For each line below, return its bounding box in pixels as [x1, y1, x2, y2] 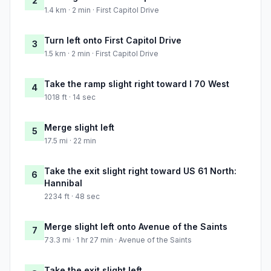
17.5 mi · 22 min [44, 136, 96, 146]
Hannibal [44, 178, 82, 189]
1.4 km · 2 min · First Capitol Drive [44, 5, 159, 15]
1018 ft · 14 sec [44, 93, 96, 102]
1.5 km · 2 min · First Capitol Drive [44, 49, 158, 59]
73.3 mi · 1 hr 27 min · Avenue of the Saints [44, 235, 192, 245]
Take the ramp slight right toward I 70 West [44, 79, 229, 90]
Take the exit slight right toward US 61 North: [44, 166, 237, 177]
